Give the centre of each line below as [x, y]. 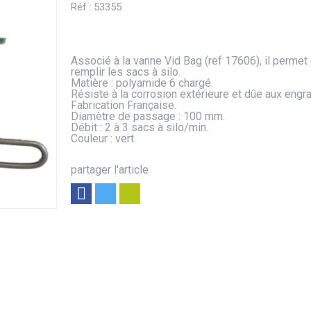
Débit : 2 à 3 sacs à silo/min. [139, 128]
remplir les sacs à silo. [125, 72]
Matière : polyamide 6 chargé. [142, 83]
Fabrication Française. [123, 106]
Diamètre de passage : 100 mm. [148, 117]
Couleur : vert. [103, 139]
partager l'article [109, 170]
